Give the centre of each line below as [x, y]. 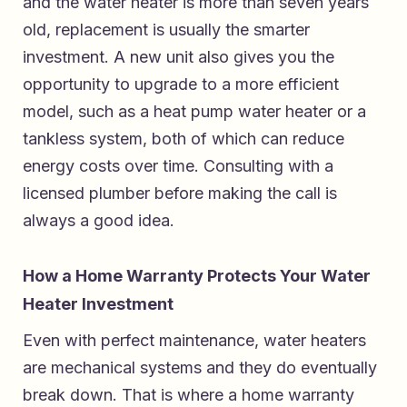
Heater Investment [98, 303]
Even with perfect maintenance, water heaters [194, 340]
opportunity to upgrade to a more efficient [181, 84]
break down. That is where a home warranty [189, 394]
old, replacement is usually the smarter [166, 29]
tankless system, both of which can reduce [184, 138]
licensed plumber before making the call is [180, 193]
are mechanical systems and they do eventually [200, 367]
